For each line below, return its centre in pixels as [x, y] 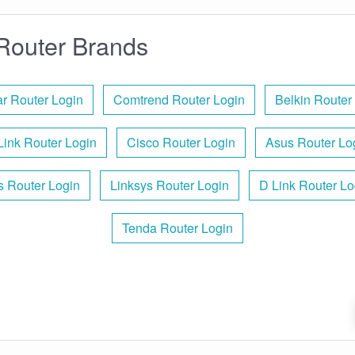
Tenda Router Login [177, 227]
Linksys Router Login [169, 185]
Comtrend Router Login [179, 99]
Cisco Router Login [181, 142]
